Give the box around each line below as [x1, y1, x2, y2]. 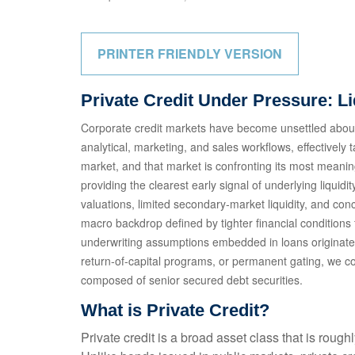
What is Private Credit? [81, 300, 269, 321]
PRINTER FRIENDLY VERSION [97, 44, 282, 63]
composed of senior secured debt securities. [81, 272, 303, 288]
